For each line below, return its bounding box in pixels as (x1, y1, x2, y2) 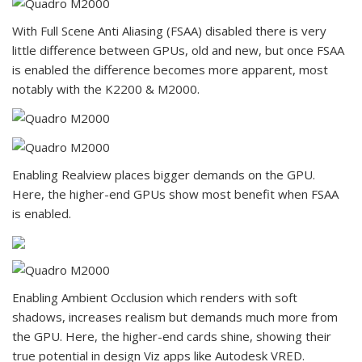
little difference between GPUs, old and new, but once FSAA (12, 42, 344, 59)
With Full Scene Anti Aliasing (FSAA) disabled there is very (12, 23, 326, 40)
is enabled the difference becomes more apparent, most (12, 61, 328, 78)
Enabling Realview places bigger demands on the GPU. (12, 166, 315, 183)
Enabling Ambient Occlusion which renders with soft (12, 289, 297, 306)
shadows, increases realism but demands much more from (12, 309, 338, 326)
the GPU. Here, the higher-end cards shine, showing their (12, 328, 331, 345)
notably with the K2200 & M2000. (12, 81, 200, 98)
